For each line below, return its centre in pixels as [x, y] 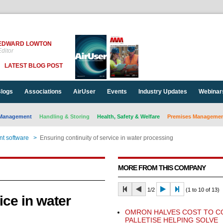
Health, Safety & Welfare [128, 116]
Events [117, 92]
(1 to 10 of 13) [202, 190]
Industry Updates [163, 92]
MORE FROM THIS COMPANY [162, 168]
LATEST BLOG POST [33, 66]
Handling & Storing [64, 116]
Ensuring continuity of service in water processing [106, 138]
